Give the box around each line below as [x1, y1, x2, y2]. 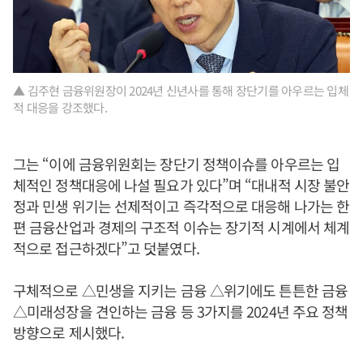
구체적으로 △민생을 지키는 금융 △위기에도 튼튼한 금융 [13, 280, 348, 301]
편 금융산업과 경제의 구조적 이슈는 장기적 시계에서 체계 [13, 216, 350, 237]
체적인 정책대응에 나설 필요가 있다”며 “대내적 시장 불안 [13, 174, 350, 195]
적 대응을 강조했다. [13, 99, 107, 116]
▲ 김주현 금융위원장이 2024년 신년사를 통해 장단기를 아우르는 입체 [13, 82, 348, 99]
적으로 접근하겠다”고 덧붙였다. [13, 237, 199, 258]
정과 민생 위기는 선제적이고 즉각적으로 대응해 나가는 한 [13, 195, 350, 216]
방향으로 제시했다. [13, 322, 124, 343]
